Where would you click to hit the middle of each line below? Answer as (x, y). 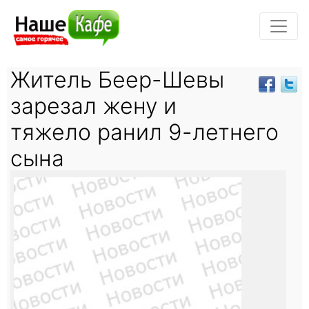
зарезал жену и (93, 106)
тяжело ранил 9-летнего (144, 132)
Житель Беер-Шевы (117, 79)
